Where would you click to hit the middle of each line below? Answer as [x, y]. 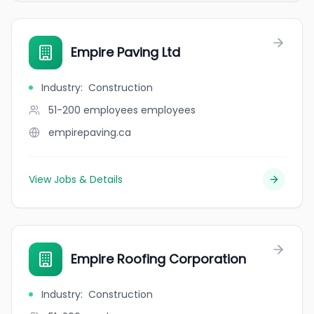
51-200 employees [93, 110]
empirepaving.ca [90, 132]
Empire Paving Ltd [125, 52]
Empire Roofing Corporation [158, 259]
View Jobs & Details [76, 179]
